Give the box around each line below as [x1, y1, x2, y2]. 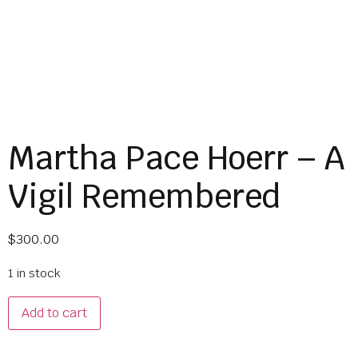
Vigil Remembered [8, 176, 280, 217]
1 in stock [8, 265, 61, 281]
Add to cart [22, 304, 87, 321]
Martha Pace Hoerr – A [8, 137, 344, 179]
